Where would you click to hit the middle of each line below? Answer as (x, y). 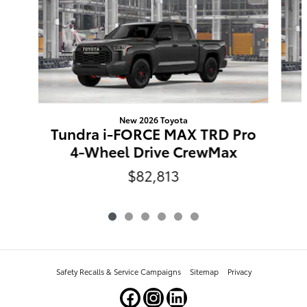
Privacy (239, 271)
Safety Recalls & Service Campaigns (118, 271)
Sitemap (204, 271)
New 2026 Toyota (153, 120)
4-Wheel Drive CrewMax (153, 151)
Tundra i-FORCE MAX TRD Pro (153, 134)
